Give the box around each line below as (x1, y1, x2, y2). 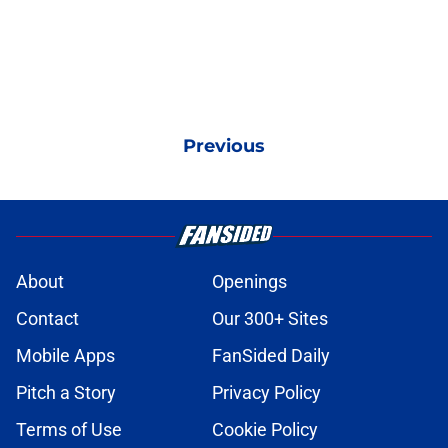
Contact (16, 308, 79, 330)
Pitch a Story (16, 382, 116, 404)
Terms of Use (16, 419, 122, 441)
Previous (183, 135, 265, 158)
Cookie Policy (212, 419, 318, 441)
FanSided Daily (212, 345, 330, 367)
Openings (212, 271, 287, 293)
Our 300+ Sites (212, 308, 328, 330)
